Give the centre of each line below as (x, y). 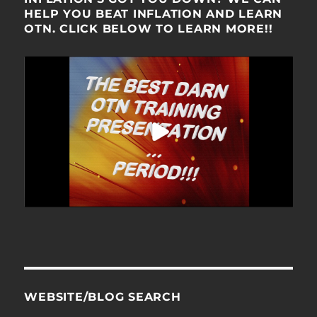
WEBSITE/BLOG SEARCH (103, 297)
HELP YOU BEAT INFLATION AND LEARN (154, 14)
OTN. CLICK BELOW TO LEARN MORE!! (149, 29)
